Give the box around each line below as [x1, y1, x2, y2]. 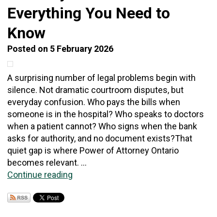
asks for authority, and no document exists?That [7, 133, 192, 144]
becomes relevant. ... [7, 157, 87, 168]
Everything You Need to [7, 4, 170, 22]
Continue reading [7, 170, 73, 180]
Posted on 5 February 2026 [7, 44, 113, 54]
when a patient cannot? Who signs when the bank [7, 121, 197, 132]
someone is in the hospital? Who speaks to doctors [7, 109, 204, 120]
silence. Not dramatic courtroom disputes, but [7, 85, 184, 95]
